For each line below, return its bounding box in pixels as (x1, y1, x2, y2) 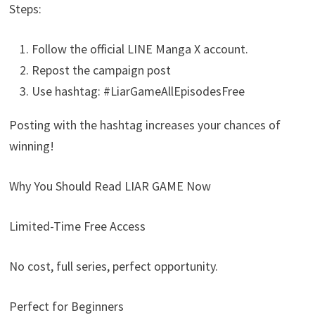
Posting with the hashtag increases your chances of (9, 116, 281, 133)
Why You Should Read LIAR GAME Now (9, 177, 212, 194)
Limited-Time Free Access (9, 217, 146, 234)
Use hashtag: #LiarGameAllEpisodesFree (32, 82, 245, 99)
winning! (9, 137, 55, 154)
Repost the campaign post (32, 61, 172, 78)
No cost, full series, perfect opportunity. (9, 257, 219, 274)
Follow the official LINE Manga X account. (32, 40, 249, 57)
